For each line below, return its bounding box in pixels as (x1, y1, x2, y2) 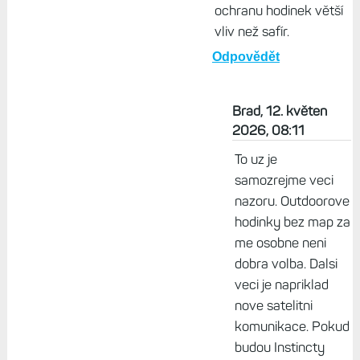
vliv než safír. (214, 23, 289, 40)
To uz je (234, 151, 277, 168)
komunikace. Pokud (234, 318, 350, 335)
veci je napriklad (234, 276, 329, 293)
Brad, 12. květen (231, 103, 327, 120)
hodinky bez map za (234, 214, 350, 231)
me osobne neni (234, 235, 326, 252)
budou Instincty (234, 339, 325, 356)
